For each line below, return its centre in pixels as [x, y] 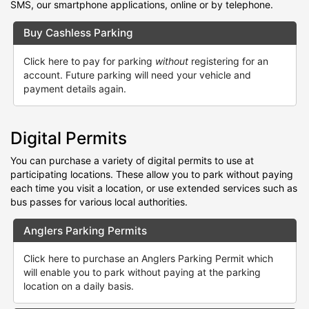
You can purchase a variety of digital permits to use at [132, 161]
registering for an [228, 61]
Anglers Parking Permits [85, 230]
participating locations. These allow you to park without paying [152, 175]
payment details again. [74, 88]
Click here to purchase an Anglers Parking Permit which [148, 259]
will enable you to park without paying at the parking [142, 272]
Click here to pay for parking [89, 61]
